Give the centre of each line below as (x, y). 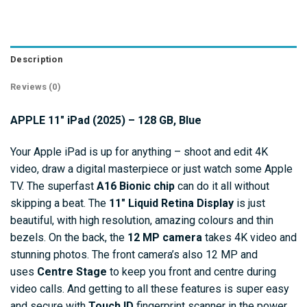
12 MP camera (165, 237)
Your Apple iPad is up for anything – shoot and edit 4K (139, 151)
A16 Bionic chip (136, 186)
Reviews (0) (36, 86)
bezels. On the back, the (69, 237)
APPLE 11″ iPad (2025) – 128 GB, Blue (106, 120)
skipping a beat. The (60, 203)
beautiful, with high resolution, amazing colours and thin (142, 220)
